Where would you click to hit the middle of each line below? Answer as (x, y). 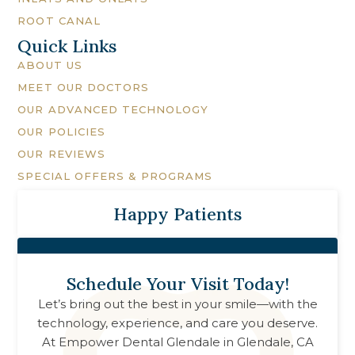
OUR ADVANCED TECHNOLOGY (113, 110)
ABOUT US (50, 65)
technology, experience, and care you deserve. (177, 323)
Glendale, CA (275, 342)
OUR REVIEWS (61, 154)
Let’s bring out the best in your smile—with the (177, 304)
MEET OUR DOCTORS (84, 88)
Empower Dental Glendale (139, 342)
